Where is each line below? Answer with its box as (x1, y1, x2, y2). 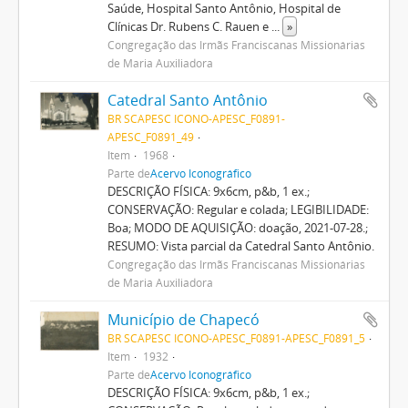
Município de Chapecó (107, 309, 260, 330)
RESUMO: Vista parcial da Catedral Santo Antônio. (107, 237, 374, 254)
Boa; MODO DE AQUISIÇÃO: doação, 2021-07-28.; (107, 219, 368, 236)
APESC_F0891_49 (107, 128, 194, 144)
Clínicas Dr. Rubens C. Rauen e (107, 17, 271, 35)
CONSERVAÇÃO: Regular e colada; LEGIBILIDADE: (107, 200, 369, 218)
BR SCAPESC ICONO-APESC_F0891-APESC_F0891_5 (107, 330, 365, 345)
